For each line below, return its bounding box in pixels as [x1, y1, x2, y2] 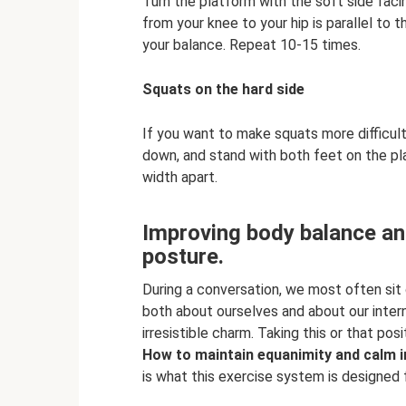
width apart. [142, 169, 217, 187]
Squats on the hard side [142, 81, 304, 99]
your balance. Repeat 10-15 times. [142, 36, 361, 54]
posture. [142, 244, 224, 270]
